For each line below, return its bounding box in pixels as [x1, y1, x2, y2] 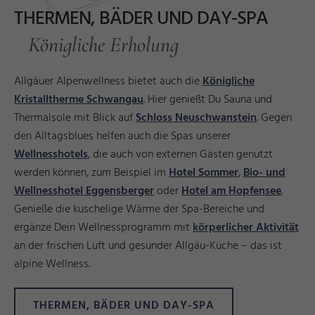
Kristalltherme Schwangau [14, 91, 143, 110]
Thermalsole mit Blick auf [14, 109, 136, 128]
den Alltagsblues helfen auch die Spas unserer [14, 127, 231, 146]
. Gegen [257, 109, 292, 128]
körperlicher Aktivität [193, 219, 299, 238]
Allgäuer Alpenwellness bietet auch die [14, 72, 202, 91]
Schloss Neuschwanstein [136, 109, 257, 128]
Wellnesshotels [14, 146, 88, 165]
